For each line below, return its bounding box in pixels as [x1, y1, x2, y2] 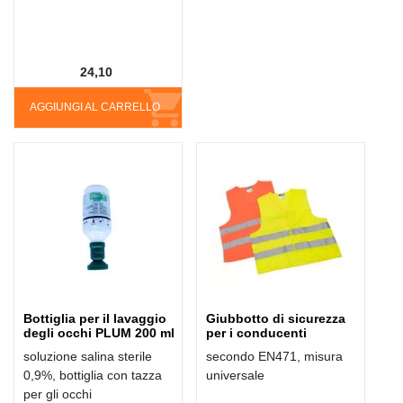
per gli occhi [23, 386, 95, 401]
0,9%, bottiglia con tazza [23, 367, 162, 382]
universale [206, 367, 265, 382]
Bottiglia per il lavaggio [23, 310, 166, 326]
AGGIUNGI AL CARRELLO [30, 101, 160, 114]
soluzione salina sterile [23, 348, 152, 363]
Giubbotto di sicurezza [206, 310, 346, 326]
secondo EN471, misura [206, 348, 344, 363]
